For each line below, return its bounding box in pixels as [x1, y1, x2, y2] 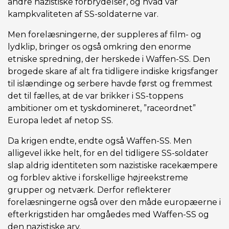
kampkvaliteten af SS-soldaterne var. [8, 9, 158, 19]
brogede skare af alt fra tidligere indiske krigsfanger [8, 66, 218, 76]
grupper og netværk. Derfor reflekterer [8, 185, 171, 195]
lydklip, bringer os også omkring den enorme [8, 42, 191, 52]
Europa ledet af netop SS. [8, 116, 113, 125]
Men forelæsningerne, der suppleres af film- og [8, 30, 201, 39]
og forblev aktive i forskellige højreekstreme [8, 173, 188, 182]
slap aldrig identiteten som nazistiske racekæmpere [8, 161, 218, 170]
